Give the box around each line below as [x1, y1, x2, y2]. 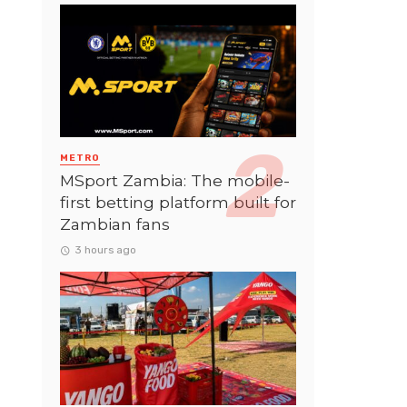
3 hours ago [74, 243, 136, 257]
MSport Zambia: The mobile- [60, 171, 290, 191]
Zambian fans [60, 214, 170, 234]
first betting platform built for [60, 193, 296, 213]
